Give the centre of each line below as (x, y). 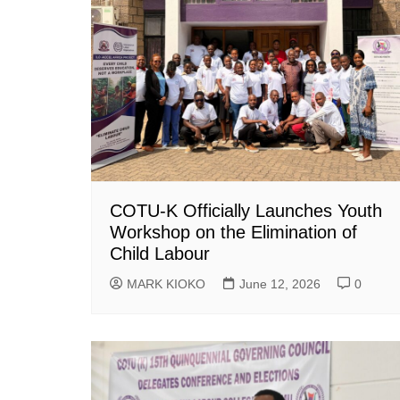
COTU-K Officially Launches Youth (246, 210)
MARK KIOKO (166, 283)
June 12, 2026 (280, 283)
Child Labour (160, 253)
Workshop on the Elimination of (233, 232)
